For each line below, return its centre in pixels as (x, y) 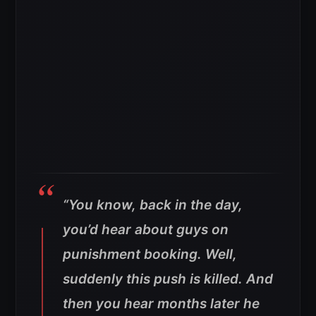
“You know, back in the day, (153, 205)
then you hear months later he (161, 303)
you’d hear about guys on (146, 229)
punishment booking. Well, (150, 254)
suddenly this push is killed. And (168, 279)
